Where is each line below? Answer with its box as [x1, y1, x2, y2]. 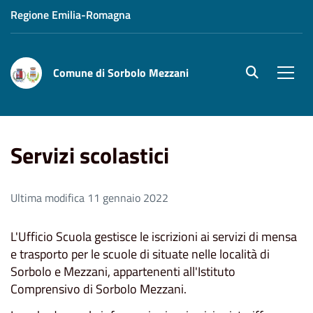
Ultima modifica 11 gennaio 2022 [10, 189, 168, 207]
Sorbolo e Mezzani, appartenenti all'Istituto [10, 262, 235, 282]
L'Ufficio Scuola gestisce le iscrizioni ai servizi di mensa [10, 227, 297, 247]
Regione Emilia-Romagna [10, 6, 131, 23]
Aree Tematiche [56, 94, 133, 111]
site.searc [245, 65, 295, 84]
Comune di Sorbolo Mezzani [53, 64, 189, 81]
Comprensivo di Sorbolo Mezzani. [10, 279, 187, 299]
